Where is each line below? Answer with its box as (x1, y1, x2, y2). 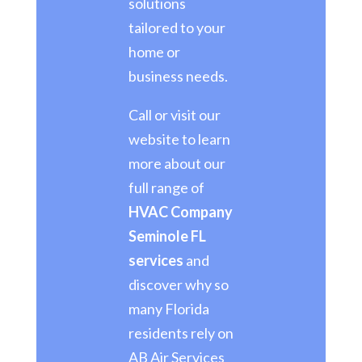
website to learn (128, 129, 230, 148)
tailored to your (128, 18, 225, 36)
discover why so (128, 275, 229, 293)
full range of (128, 178, 204, 196)
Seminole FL (128, 226, 206, 245)
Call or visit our (128, 105, 221, 124)
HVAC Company (128, 202, 233, 221)
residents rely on (128, 323, 234, 342)
